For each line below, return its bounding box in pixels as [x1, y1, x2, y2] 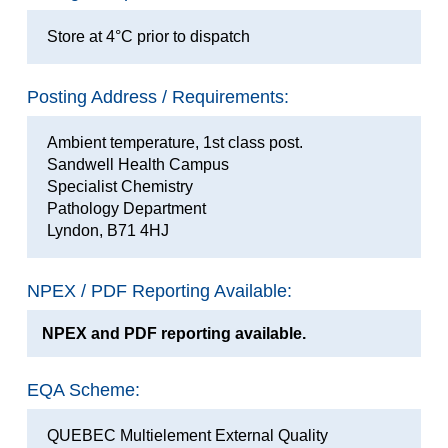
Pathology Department [46, 199, 206, 217]
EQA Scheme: [26, 379, 140, 400]
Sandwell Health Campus [46, 155, 229, 173]
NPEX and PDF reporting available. [41, 324, 306, 342]
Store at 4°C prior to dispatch [46, 27, 250, 45]
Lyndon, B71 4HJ [46, 221, 169, 239]
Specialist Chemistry [46, 177, 193, 195]
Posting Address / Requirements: [26, 86, 289, 107]
